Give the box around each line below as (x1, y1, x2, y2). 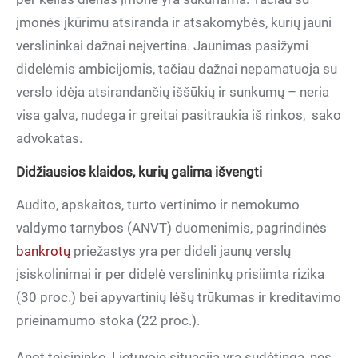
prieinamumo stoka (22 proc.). (16, 312, 200, 328)
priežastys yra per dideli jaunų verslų (70, 243, 291, 259)
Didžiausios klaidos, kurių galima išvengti (16, 164, 262, 180)
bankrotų (16, 243, 70, 259)
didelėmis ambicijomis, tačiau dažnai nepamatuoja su (16, 61, 337, 77)
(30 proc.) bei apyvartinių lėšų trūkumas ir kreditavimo (16, 289, 341, 305)
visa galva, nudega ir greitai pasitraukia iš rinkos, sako (16, 107, 341, 123)
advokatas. (16, 130, 82, 146)
